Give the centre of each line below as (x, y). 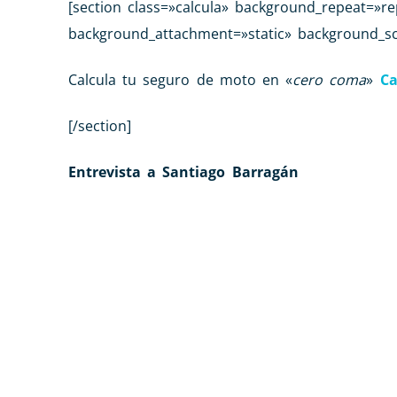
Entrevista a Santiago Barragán (183, 171)
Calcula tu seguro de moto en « (181, 79)
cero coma (330, 79)
